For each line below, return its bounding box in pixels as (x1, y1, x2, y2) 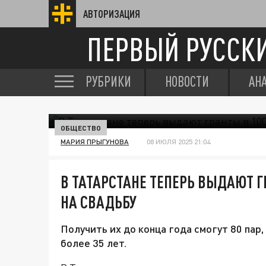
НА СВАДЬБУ (61, 192, 137, 212)
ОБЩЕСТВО (61, 123, 101, 132)
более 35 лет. (61, 236, 126, 249)
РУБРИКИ (85, 73, 131, 90)
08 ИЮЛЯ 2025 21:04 (147, 137, 210, 146)
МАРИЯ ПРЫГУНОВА (61, 137, 129, 146)
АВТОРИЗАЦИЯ (83, 8, 140, 20)
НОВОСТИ (165, 73, 209, 90)
